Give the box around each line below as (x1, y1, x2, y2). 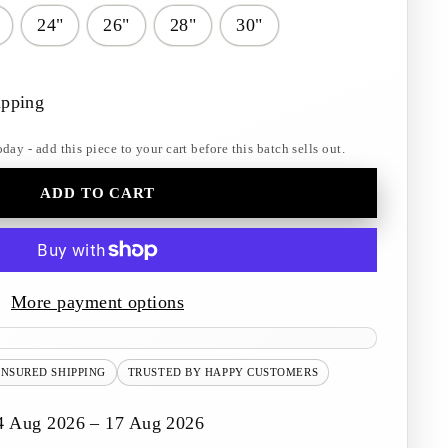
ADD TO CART (40, 184, 155, 201)
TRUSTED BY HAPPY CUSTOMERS (127, 366, 319, 378)
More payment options (11, 292, 184, 312)
